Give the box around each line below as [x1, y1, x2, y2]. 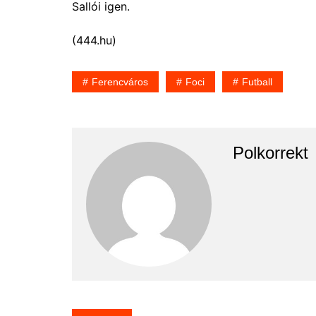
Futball [242, 75, 272, 87]
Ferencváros [92, 75, 148, 87]
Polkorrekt [232, 142, 308, 162]
